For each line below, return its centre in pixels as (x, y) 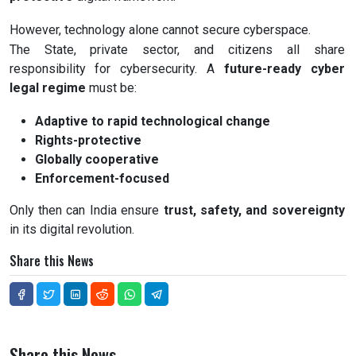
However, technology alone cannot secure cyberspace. (160, 30)
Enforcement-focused (102, 179)
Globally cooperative (97, 160)
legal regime (47, 88)
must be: (111, 88)
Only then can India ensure (86, 211)
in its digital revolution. (72, 230)
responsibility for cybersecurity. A (116, 69)
